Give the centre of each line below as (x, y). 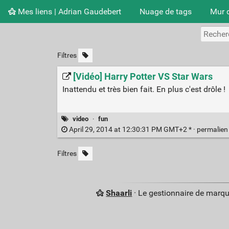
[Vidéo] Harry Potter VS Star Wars (143, 76)
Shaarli (119, 193)
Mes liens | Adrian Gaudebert (68, 11)
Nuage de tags (166, 11)
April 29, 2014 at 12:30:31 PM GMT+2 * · (132, 130)
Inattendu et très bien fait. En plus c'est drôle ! (144, 89)
